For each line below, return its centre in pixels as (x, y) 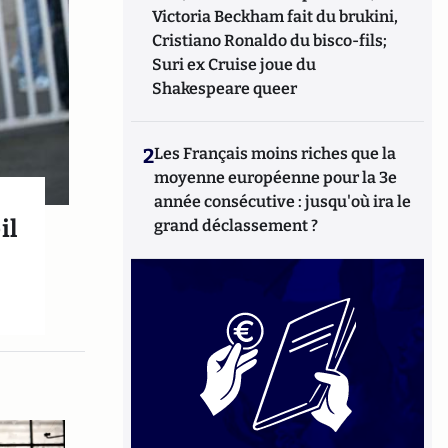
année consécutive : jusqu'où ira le (283, 201)
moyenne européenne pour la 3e (276, 177)
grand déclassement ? (236, 225)
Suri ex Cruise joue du (234, 64)
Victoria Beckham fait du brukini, (275, 16)
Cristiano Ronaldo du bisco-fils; (270, 40)
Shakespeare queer (225, 88)
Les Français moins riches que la (275, 153)
